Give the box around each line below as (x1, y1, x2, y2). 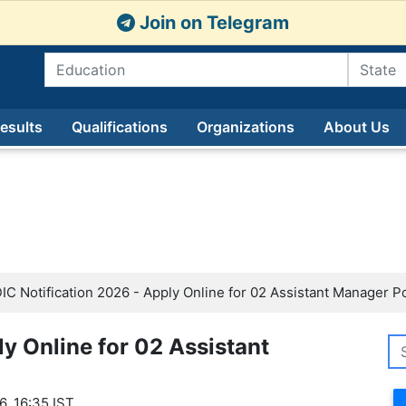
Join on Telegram (135, 12, 289, 34)
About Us (323, 118, 390, 136)
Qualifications (71, 118, 168, 136)
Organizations (196, 118, 295, 136)
